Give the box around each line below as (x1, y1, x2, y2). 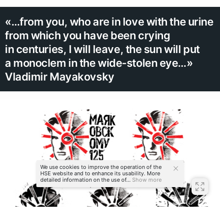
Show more (131, 176, 162, 183)
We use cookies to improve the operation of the (40, 164, 162, 170)
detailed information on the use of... (40, 176, 131, 183)
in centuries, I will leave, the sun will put (5, 43, 200, 56)
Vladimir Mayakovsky (5, 70, 114, 83)
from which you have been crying (5, 29, 170, 42)
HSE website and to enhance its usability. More (40, 170, 160, 177)
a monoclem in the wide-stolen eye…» (5, 56, 193, 70)
